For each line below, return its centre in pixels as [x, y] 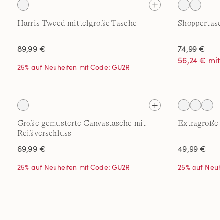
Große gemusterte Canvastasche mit [82, 123]
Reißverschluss [44, 133]
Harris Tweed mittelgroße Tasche [77, 23]
